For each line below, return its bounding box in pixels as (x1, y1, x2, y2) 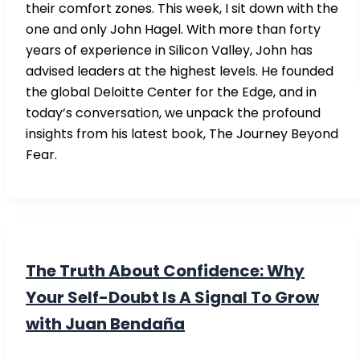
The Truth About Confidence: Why (26, 259, 305, 282)
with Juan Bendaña (26, 312, 185, 335)
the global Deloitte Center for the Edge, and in (26, 83, 317, 102)
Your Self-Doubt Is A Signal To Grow (26, 285, 319, 309)
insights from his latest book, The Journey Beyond (26, 125, 338, 144)
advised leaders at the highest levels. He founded (26, 62, 333, 81)
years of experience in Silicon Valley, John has (26, 41, 313, 60)
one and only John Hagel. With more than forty (26, 20, 321, 39)
